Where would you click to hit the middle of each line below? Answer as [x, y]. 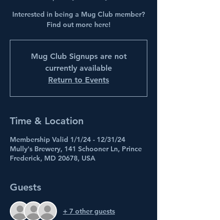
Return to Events [79, 80]
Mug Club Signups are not [79, 56]
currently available [79, 68]
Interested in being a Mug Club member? [79, 14]
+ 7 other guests [89, 211]
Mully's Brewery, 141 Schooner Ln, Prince [76, 149]
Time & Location [47, 121]
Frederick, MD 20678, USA [53, 158]
